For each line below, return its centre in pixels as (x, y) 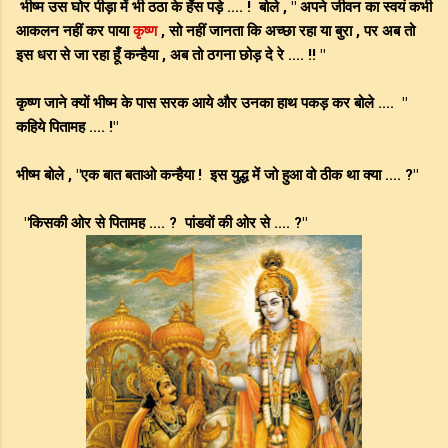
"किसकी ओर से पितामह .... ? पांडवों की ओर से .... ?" (161, 223)
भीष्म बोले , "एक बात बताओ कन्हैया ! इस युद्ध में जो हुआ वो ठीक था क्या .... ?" (217, 175)
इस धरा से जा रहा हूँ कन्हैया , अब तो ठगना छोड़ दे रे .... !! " (170, 55)
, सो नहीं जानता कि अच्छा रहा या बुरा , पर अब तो (286, 31)
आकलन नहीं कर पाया (74, 31)
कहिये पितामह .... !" (67, 127)
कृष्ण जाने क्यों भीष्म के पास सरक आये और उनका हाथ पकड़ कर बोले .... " (211, 103)
